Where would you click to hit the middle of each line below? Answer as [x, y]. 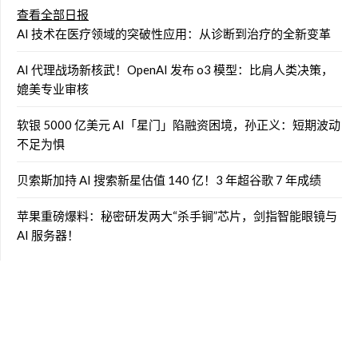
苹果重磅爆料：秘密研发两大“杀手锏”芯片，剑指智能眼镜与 [177, 215]
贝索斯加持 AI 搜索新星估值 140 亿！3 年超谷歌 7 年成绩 [169, 179]
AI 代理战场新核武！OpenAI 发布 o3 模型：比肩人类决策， [175, 69]
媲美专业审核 [53, 88]
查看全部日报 [53, 14]
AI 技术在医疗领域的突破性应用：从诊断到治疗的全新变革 [174, 33]
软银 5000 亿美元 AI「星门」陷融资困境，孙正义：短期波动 [179, 124]
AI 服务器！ [48, 235]
